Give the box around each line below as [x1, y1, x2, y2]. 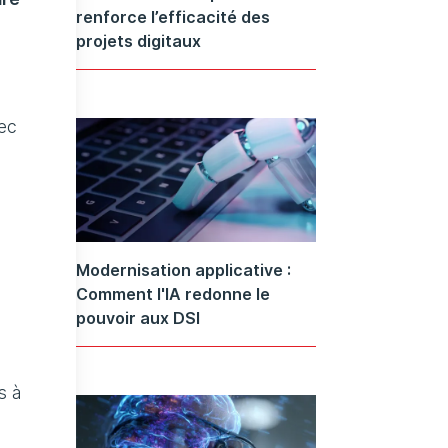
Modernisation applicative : [76, 259, 291, 280]
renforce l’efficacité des [76, 6, 270, 27]
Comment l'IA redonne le [76, 283, 270, 304]
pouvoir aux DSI [76, 307, 200, 328]
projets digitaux [76, 30, 201, 51]
